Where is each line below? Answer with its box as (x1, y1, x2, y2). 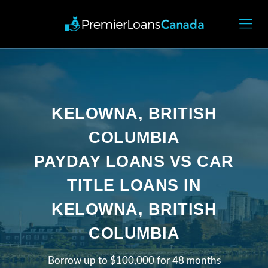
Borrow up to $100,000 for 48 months (47, 255, 221, 266)
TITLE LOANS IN (67, 176, 201, 194)
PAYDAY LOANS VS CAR (34, 152, 234, 170)
